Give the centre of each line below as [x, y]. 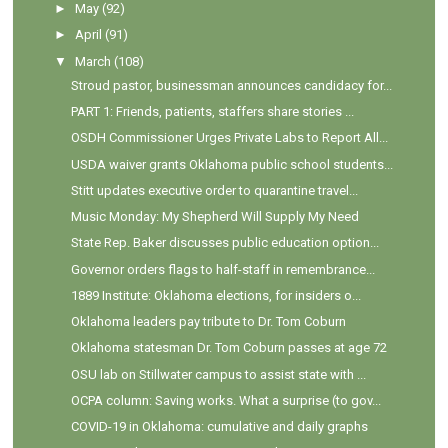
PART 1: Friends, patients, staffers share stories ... [212, 112]
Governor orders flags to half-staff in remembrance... [222, 269]
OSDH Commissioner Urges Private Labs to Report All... [229, 138]
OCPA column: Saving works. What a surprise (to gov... [225, 400]
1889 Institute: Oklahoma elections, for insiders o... [215, 295]
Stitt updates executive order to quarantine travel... [214, 190]
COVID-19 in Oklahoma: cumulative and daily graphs [219, 427]
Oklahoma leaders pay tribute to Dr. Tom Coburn [208, 322]
